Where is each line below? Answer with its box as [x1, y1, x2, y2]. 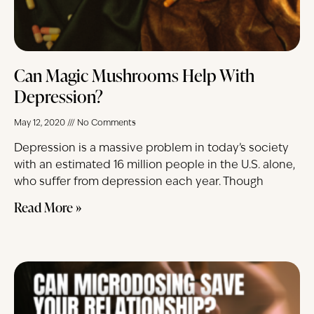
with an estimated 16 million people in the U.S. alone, [14, 160, 295, 172]
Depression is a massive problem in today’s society [14, 143, 289, 155]
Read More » [14, 198, 81, 217]
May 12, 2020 [14, 119, 67, 128]
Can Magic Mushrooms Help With [14, 63, 254, 88]
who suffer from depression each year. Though [14, 177, 264, 189]
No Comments [75, 119, 136, 128]
